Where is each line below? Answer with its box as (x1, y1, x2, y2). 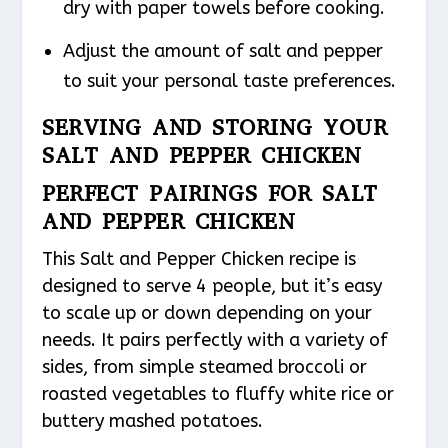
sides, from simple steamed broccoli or (42, 356, 368, 379)
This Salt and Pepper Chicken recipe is (42, 248, 357, 271)
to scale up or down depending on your (42, 302, 373, 325)
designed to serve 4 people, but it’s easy (42, 275, 383, 298)
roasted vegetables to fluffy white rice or (42, 383, 395, 406)
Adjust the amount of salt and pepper (62, 40, 383, 63)
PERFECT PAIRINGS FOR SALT (42, 179, 378, 209)
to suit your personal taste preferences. (62, 70, 396, 93)
